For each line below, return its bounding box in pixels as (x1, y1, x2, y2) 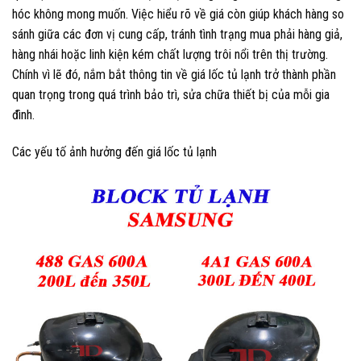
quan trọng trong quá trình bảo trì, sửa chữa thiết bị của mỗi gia (12, 86, 330, 102)
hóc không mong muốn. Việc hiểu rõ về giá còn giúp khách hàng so (12, 6, 344, 22)
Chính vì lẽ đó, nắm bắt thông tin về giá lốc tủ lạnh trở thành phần (12, 66, 336, 82)
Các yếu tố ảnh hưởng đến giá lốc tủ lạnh (12, 143, 217, 160)
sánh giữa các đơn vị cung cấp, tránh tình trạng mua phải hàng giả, (12, 26, 342, 42)
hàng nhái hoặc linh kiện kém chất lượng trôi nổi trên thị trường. (12, 46, 328, 62)
